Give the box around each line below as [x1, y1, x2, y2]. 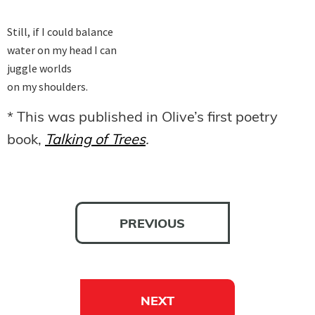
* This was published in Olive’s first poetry [7, 111, 278, 126]
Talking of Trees [45, 134, 146, 148]
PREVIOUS [120, 218, 185, 232]
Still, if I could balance [7, 25, 113, 39]
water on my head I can [7, 43, 117, 58]
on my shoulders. [7, 79, 88, 94]
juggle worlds [7, 61, 72, 76]
